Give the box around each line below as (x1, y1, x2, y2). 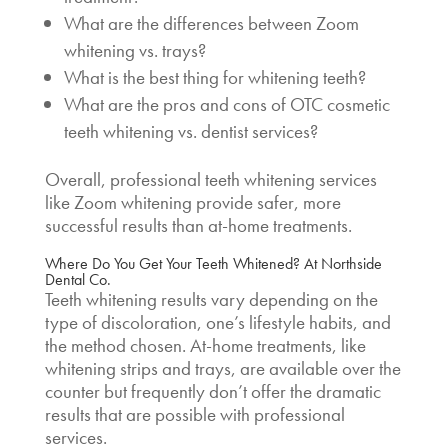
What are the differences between (63, 10, 316, 36)
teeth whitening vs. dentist (63, 118, 248, 144)
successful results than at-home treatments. (44, 212, 356, 238)
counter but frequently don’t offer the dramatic (44, 378, 381, 404)
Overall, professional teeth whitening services (44, 166, 377, 192)
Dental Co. (44, 268, 111, 290)
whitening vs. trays (63, 37, 198, 63)
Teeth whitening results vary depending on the (44, 286, 378, 312)
